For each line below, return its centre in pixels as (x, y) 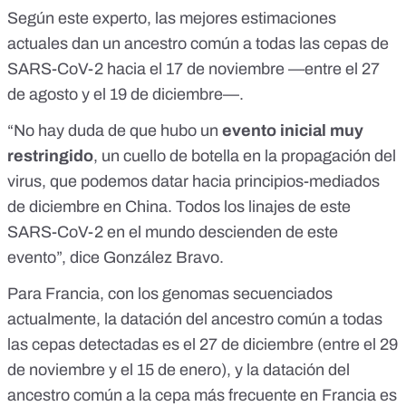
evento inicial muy (293, 131)
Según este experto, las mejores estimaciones (172, 19)
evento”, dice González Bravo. (116, 258)
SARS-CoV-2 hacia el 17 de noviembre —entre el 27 (193, 69)
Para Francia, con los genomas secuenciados (170, 294)
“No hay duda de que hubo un (115, 131)
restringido (50, 156)
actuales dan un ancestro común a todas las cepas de (198, 44)
